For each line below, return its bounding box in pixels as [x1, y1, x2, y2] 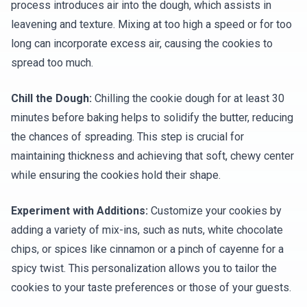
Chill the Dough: [11, 92, 92, 106]
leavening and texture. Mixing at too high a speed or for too [11, 18, 292, 32]
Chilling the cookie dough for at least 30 [92, 92, 284, 106]
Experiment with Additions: [11, 204, 148, 218]
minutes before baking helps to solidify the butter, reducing [11, 111, 293, 125]
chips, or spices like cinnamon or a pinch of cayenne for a [11, 243, 284, 256]
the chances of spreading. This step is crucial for [11, 130, 244, 144]
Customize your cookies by [148, 204, 282, 218]
